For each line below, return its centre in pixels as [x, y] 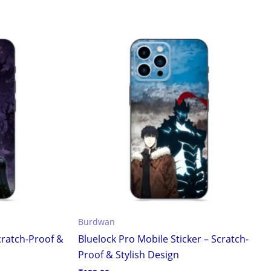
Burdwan [96, 222]
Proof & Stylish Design [129, 255]
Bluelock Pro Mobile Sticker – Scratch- [163, 239]
